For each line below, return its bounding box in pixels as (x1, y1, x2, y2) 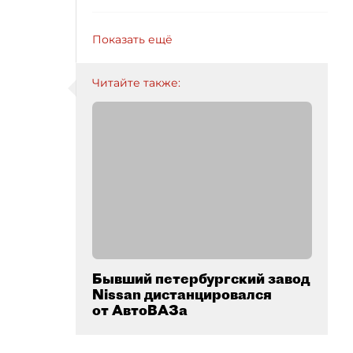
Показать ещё (92, 32, 173, 46)
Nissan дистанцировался (92, 285, 272, 303)
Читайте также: (92, 76, 180, 90)
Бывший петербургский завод (92, 269, 310, 288)
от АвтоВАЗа (92, 301, 188, 319)
